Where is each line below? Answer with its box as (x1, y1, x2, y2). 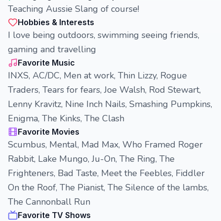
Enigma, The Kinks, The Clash (8, 112, 124, 124)
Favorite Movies (18, 127, 79, 137)
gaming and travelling (8, 43, 96, 55)
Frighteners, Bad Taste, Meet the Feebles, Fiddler (8, 167, 205, 179)
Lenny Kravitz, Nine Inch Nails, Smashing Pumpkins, (8, 98, 212, 110)
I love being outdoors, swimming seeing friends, (8, 29, 199, 41)
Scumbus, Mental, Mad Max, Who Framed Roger (8, 139, 203, 150)
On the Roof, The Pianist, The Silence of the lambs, (8, 182, 209, 193)
